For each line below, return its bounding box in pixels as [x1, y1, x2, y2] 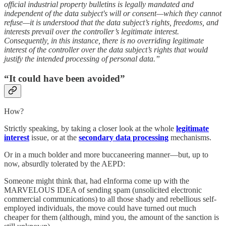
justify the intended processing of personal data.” [4, 54, 160, 63]
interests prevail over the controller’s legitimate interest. [4, 27, 179, 36]
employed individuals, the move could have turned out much [4, 204, 196, 213]
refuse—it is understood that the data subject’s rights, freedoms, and [4, 18, 218, 27]
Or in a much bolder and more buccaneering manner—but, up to [4, 150, 208, 159]
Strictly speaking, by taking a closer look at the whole [4, 124, 176, 133]
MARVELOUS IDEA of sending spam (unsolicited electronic [4, 186, 202, 195]
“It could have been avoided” [4, 73, 125, 84]
